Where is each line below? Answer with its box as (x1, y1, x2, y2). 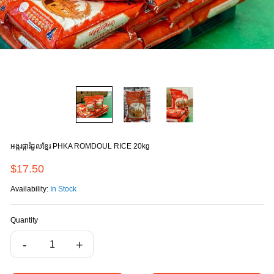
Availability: (10, 185, 50, 193)
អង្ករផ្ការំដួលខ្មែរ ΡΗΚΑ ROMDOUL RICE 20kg (10, 142, 150, 150)
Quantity (10, 216, 38, 224)
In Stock (50, 185, 76, 193)
